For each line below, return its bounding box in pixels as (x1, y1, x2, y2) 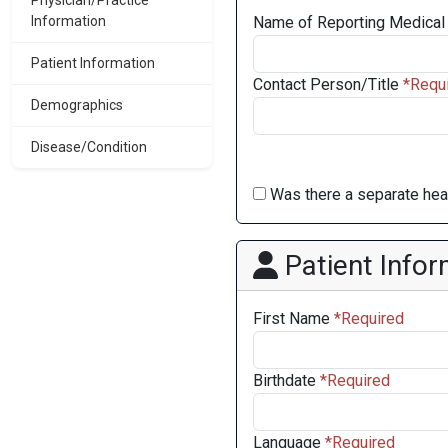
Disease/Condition (31, 139, 147, 155)
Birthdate (253, 371, 316, 390)
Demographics (31, 97, 123, 113)
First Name (253, 309, 330, 328)
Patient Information (31, 55, 155, 71)
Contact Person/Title (253, 75, 399, 94)
